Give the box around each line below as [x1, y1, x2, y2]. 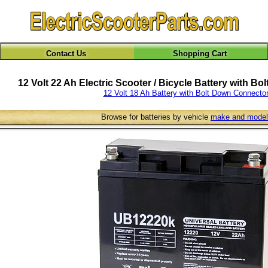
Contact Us [45, 49, 86, 58]
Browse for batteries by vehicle [101, 112, 211, 121]
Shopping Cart [172, 49, 227, 58]
